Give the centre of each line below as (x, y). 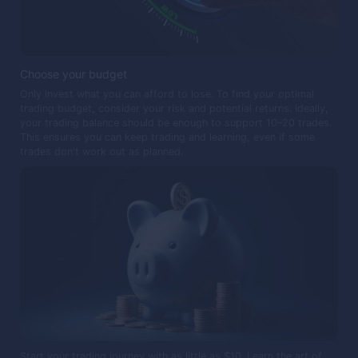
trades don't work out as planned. (103, 151)
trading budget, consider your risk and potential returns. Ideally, (174, 108)
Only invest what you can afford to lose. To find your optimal (167, 93)
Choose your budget (74, 74)
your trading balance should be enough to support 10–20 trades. (176, 122)
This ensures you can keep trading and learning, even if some (167, 137)
